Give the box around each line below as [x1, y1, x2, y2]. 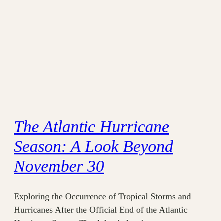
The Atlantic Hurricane [14, 117, 169, 136]
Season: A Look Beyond [14, 137, 173, 155]
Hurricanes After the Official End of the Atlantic [14, 204, 187, 215]
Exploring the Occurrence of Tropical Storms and [14, 191, 191, 201]
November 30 [14, 156, 104, 175]
